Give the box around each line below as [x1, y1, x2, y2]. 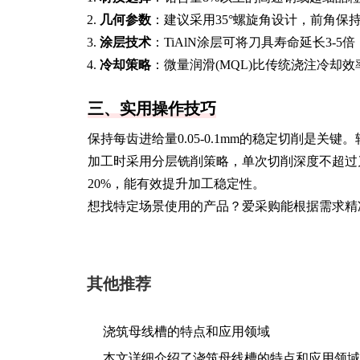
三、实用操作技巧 [88, 100, 216, 117]
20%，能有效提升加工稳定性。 [88, 177, 265, 190]
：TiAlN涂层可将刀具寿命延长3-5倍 [151, 35, 355, 49]
